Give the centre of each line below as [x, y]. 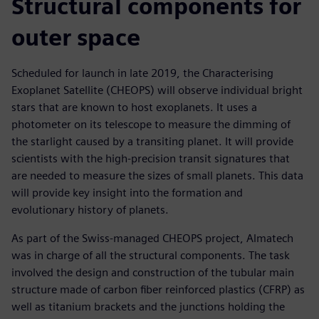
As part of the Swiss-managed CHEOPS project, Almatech [152, 238]
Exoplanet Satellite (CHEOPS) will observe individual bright [157, 90]
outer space [76, 37]
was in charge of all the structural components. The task [151, 255]
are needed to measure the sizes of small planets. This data [157, 175]
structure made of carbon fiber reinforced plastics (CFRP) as [158, 289]
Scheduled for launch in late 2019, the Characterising [142, 73]
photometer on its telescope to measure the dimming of [151, 124]
